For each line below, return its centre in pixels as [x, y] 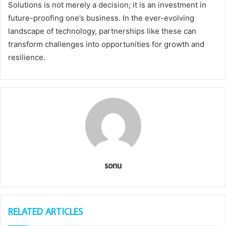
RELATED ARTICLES [45, 212]
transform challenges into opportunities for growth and [106, 44]
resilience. [27, 58]
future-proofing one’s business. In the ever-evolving [101, 18]
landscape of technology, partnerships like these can [102, 31]
